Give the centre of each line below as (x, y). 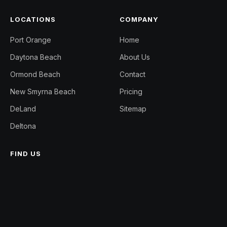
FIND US (26, 153)
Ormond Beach (35, 74)
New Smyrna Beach (43, 91)
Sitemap (133, 108)
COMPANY (139, 19)
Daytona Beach (36, 57)
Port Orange (31, 40)
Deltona (23, 126)
